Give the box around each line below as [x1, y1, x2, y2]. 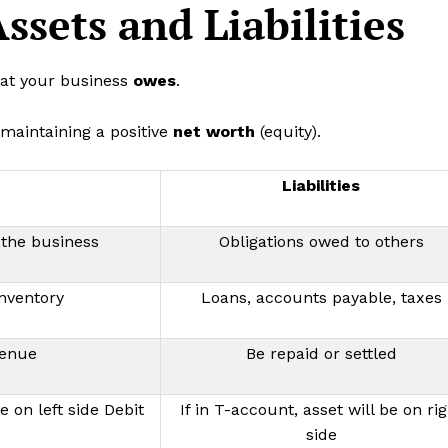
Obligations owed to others [218, 231, 424, 251]
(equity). [255, 121, 321, 141]
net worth [173, 121, 255, 141]
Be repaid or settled [245, 343, 397, 363]
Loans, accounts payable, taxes [200, 287, 442, 307]
